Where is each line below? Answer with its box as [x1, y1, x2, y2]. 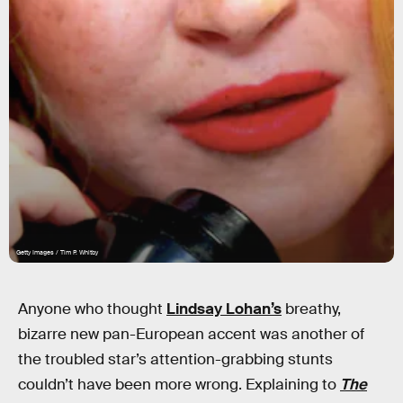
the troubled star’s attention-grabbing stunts [18, 350, 333, 369]
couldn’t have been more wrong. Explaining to [18, 375, 340, 394]
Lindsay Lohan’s [166, 300, 282, 318]
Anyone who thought [18, 300, 166, 318]
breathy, [282, 300, 341, 318]
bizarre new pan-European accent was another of [18, 325, 364, 344]
